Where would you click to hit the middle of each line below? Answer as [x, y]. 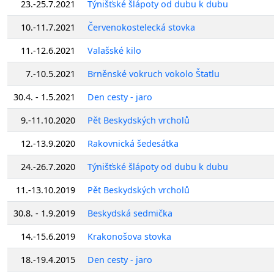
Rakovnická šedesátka [133, 143]
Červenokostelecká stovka [141, 27]
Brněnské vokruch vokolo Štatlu [154, 73]
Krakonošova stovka [129, 236]
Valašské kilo [114, 50]
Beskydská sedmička [130, 213]
